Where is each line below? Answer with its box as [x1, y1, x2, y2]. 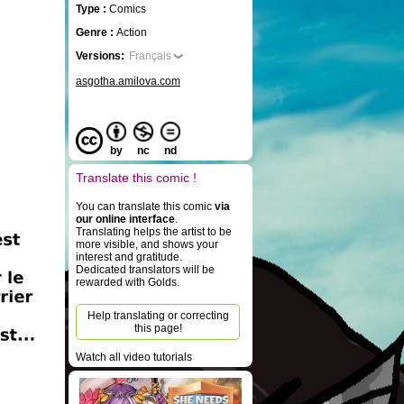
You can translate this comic [76, 200, 215, 213]
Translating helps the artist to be [76, 225, 232, 238]
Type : [76, 3, 109, 15]
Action [116, 26, 147, 39]
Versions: [76, 50, 124, 62]
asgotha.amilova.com [76, 75, 180, 87]
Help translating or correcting [87, 309, 229, 322]
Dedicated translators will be [76, 263, 215, 276]
